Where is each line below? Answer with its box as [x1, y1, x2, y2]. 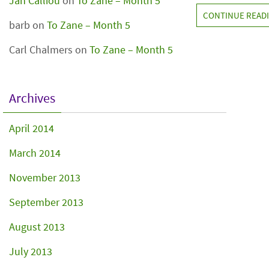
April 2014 [9, 121, 54, 135]
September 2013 [9, 195, 83, 209]
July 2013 [9, 244, 52, 258]
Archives [9, 89, 55, 106]
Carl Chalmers [9, 43, 73, 56]
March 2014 [9, 146, 61, 160]
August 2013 [9, 220, 65, 234]
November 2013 [9, 171, 80, 184]
